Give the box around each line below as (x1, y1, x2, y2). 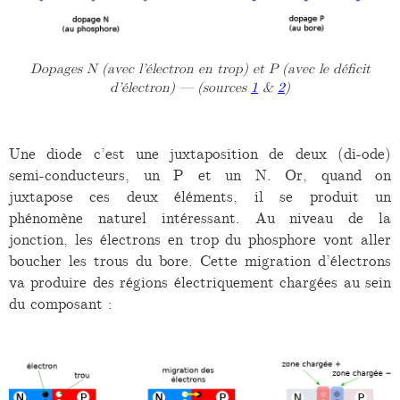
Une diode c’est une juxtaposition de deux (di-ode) (9, 145, 391, 163)
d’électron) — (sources (110, 79, 251, 96)
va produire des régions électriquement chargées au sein (9, 273, 391, 292)
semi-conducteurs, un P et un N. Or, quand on (9, 166, 391, 185)
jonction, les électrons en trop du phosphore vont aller (9, 230, 391, 249)
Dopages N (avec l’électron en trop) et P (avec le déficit (29, 60, 371, 77)
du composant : (9, 295, 112, 313)
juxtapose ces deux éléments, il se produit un (9, 187, 391, 206)
